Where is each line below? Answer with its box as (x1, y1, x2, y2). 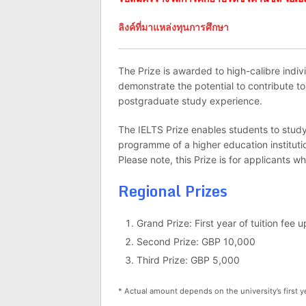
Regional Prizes (118, 179, 227, 203)
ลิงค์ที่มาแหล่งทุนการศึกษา (118, 21, 229, 33)
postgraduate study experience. (118, 95, 262, 107)
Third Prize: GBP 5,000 (136, 254, 240, 266)
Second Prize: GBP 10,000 (136, 236, 255, 247)
